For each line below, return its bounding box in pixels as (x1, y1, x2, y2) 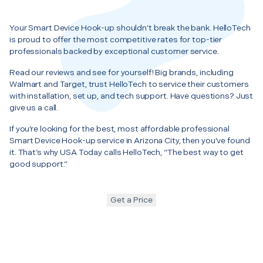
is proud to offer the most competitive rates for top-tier (9, 34, 222, 45)
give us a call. (9, 102, 59, 113)
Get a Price (110, 194, 153, 205)
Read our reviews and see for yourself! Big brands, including (9, 67, 234, 77)
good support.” (9, 159, 68, 169)
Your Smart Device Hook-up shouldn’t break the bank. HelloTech (9, 22, 251, 33)
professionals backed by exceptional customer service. (9, 46, 219, 56)
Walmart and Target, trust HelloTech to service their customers (9, 79, 249, 89)
